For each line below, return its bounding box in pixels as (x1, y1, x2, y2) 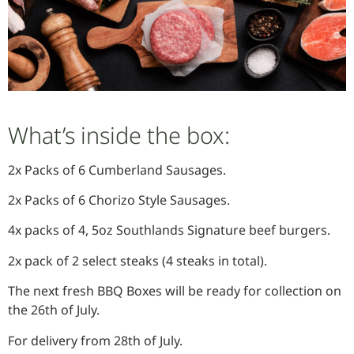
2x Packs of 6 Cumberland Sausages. (8, 160, 226, 179)
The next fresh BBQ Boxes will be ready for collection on (8, 282, 341, 300)
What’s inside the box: (8, 119, 230, 150)
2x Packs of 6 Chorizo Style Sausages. (8, 191, 230, 209)
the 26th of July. (8, 301, 100, 319)
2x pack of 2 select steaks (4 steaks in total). (8, 251, 267, 269)
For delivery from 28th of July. (8, 331, 183, 349)
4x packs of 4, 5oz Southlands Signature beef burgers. (8, 221, 330, 239)
